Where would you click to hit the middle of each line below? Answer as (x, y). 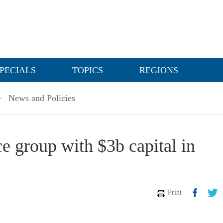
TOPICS (88, 70)
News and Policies (42, 98)
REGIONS (159, 70)
